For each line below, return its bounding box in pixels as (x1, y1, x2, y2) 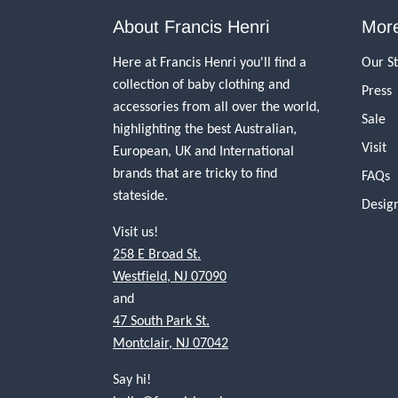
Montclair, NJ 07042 (113, 334, 228, 351)
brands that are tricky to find (113, 164, 277, 181)
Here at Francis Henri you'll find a (113, 53, 306, 70)
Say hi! (113, 370, 151, 387)
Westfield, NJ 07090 (113, 267, 227, 284)
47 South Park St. (113, 312, 210, 329)
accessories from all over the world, (113, 98, 320, 115)
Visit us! (113, 223, 158, 240)
